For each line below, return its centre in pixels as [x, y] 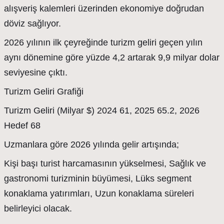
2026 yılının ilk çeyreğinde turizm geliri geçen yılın [103, 42]
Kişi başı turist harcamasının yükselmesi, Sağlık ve [105, 163]
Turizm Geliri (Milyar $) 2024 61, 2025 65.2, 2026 [102, 110]
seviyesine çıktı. [36, 72]
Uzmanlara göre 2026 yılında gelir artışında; [91, 144]
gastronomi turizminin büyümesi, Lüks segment [98, 178]
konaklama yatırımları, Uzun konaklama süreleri [99, 193]
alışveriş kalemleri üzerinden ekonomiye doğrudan [104, 8]
